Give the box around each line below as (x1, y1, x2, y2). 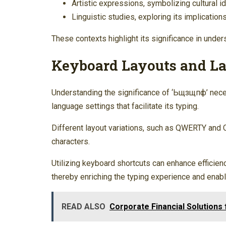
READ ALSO (62, 201, 105, 211)
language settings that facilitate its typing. (51, 101, 199, 111)
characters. (51, 136, 90, 146)
